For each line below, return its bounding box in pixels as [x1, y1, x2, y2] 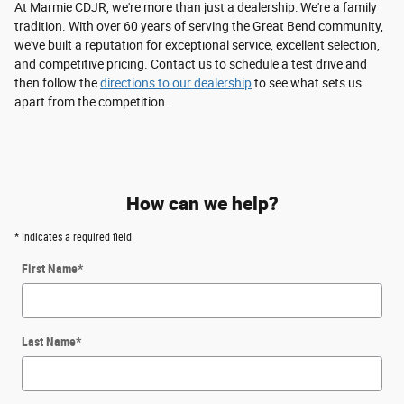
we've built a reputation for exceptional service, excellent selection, [14, 37, 380, 52]
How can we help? [125, 189, 279, 216]
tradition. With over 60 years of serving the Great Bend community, [14, 18, 383, 33]
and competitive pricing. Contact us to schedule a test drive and [14, 56, 367, 71]
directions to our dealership [100, 75, 252, 90]
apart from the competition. [14, 94, 169, 109]
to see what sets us [252, 75, 362, 90]
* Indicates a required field [14, 230, 132, 243]
